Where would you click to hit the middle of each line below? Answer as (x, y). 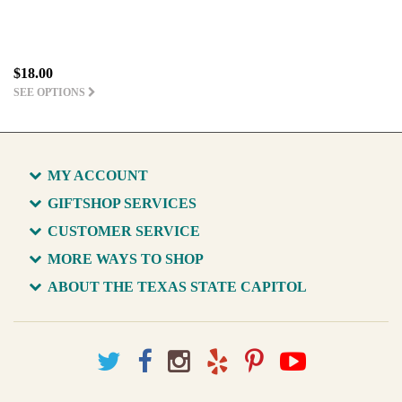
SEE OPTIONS (51, 92)
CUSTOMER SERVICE (124, 231)
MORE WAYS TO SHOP (126, 258)
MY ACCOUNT (98, 175)
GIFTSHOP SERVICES (122, 203)
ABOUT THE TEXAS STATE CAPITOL (177, 286)
